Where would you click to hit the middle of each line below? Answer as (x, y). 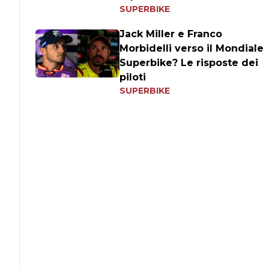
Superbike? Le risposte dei (189, 63)
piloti (133, 77)
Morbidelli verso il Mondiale (192, 48)
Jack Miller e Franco (171, 34)
